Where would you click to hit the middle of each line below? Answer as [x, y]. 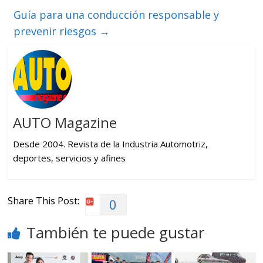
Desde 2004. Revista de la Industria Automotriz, [110, 144]
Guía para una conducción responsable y [117, 14]
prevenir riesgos [57, 31]
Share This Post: [44, 200]
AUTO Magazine [65, 123]
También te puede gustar [116, 232]
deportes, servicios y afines [69, 158]
